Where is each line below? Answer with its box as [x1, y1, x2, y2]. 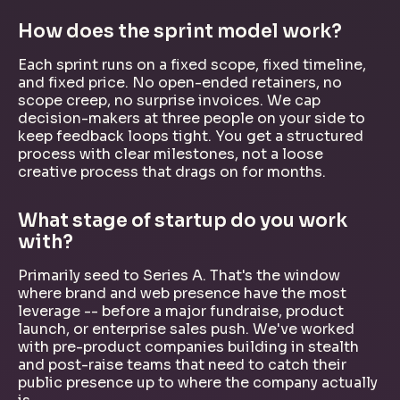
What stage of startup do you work [18, 208, 347, 232]
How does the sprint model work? [18, 19, 342, 43]
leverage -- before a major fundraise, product [18, 301, 344, 321]
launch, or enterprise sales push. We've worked [18, 319, 354, 338]
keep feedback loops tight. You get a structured [18, 126, 363, 146]
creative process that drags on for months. [18, 162, 326, 181]
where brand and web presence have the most [18, 283, 346, 303]
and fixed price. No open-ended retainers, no [18, 72, 342, 92]
